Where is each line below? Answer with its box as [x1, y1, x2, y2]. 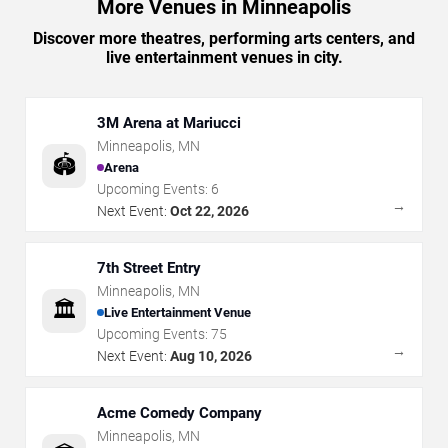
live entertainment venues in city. [105, 47, 343, 67]
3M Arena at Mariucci [97, 113, 241, 132]
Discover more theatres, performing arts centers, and [33, 28, 415, 48]
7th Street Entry [97, 258, 201, 277]
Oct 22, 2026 [170, 202, 249, 219]
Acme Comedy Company [97, 403, 262, 422]
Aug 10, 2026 [170, 347, 252, 364]
